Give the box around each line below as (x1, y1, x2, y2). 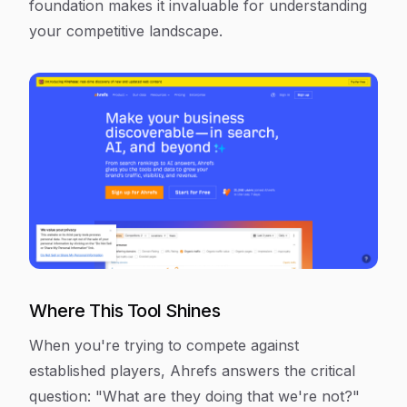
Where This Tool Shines (29, 300, 220, 322)
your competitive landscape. (29, 22, 223, 40)
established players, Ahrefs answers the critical (29, 362, 355, 380)
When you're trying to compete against (29, 336, 299, 354)
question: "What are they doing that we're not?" (29, 387, 360, 405)
